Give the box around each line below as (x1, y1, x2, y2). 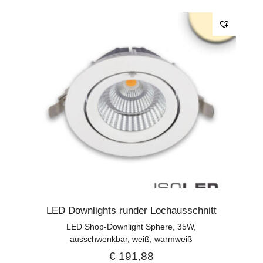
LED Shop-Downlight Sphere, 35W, (66, 221, 197, 231)
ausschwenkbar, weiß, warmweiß (70, 234, 193, 244)
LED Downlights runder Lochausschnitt (46, 204, 217, 216)
